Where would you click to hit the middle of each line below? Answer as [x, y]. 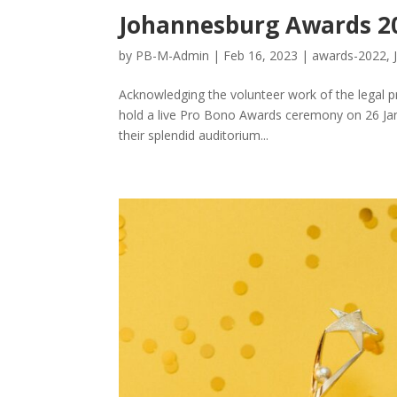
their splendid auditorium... [194, 136]
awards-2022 [350, 56]
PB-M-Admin [173, 56]
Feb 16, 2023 [261, 56]
